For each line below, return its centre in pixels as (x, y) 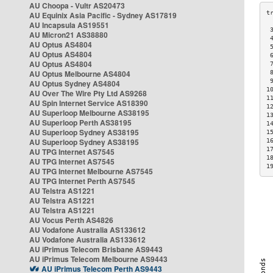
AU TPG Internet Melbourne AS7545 (91, 171)
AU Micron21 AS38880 (69, 35)
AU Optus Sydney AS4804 (75, 83)
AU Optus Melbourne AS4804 (80, 74)
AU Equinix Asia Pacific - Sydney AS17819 (103, 15)
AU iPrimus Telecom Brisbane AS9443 (96, 249)
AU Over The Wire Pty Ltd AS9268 (88, 93)
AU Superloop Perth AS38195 (80, 122)
